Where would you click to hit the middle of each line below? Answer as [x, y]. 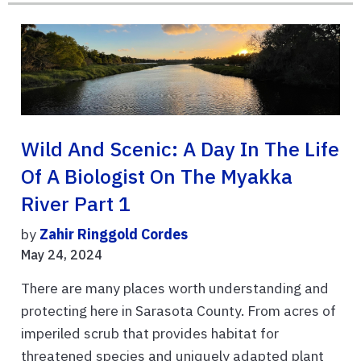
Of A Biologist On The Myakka [157, 176]
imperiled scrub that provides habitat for [150, 333]
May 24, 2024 [62, 254]
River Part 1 [76, 203]
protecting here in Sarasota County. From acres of [178, 310]
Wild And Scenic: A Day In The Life [180, 149]
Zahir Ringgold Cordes [114, 234]
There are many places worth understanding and [175, 288]
